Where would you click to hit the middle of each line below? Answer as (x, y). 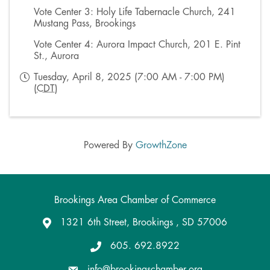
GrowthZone (161, 145)
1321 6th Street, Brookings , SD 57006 (144, 222)
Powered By (109, 145)
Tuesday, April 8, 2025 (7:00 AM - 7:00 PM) (129, 77)
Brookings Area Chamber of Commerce (135, 200)
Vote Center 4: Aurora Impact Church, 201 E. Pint (137, 44)
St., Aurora (56, 56)
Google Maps (71, 223)
